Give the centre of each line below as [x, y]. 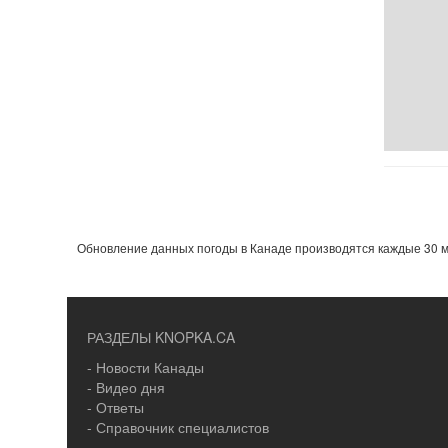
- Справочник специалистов [178, 427]
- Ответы [115, 407]
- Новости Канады [145, 367]
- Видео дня [126, 387]
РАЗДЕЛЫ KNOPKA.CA [161, 337]
